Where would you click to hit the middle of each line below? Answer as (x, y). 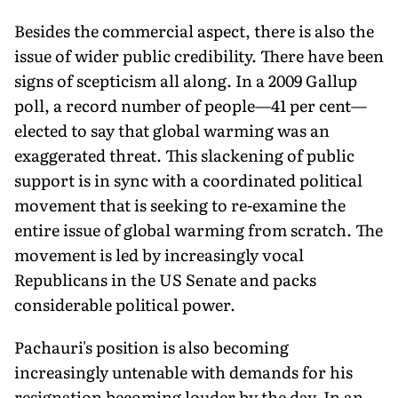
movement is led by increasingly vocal (159, 254)
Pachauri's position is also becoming (151, 346)
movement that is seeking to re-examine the (180, 204)
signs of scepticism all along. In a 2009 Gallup (186, 80)
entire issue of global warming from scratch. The (199, 229)
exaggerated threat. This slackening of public (184, 155)
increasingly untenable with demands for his (183, 371)
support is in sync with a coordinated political (188, 179)
